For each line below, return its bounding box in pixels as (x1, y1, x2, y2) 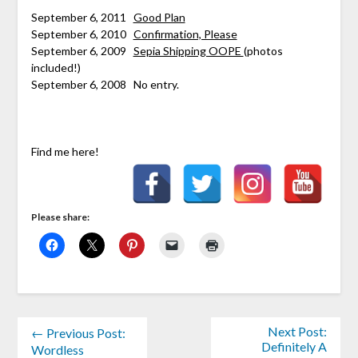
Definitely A (261, 338, 328, 354)
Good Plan (133, 10, 185, 24)
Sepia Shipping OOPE (133, 43, 244, 58)
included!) (30, 60, 81, 74)
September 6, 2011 (30, 10, 133, 24)
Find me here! (30, 144, 99, 158)
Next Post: (268, 323, 328, 339)
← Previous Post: (30, 324, 125, 340)
